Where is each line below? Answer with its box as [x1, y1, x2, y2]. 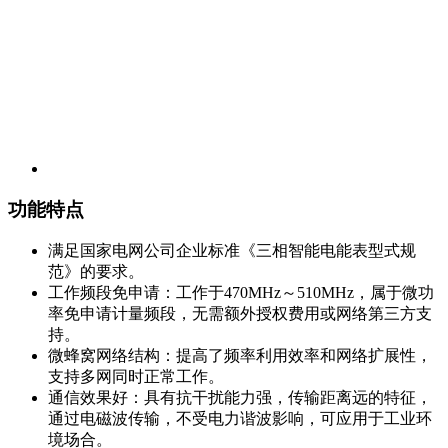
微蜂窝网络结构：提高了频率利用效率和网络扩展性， [48, 347, 432, 365]
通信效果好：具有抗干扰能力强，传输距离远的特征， [48, 389, 432, 407]
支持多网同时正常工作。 [48, 368, 224, 386]
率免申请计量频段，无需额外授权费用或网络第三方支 [48, 305, 432, 323]
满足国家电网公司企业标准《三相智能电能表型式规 [48, 242, 416, 260]
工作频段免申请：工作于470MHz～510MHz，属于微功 [48, 284, 434, 302]
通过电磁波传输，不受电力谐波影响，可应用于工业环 [48, 410, 432, 428]
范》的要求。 [48, 263, 144, 281]
